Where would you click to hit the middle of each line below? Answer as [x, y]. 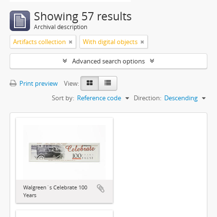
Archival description [61, 27]
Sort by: [63, 98]
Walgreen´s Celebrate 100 [55, 187]
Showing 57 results [83, 16]
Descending [181, 98]
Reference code [99, 98]
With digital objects [110, 42]
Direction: [147, 98]
